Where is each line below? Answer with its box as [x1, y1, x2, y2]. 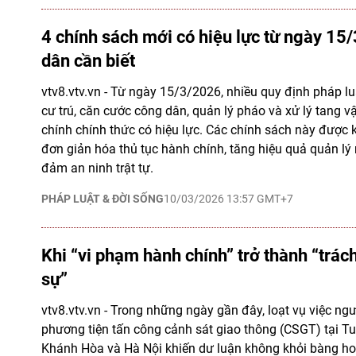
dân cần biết [41, 51, 135, 71]
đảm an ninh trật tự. [41, 161, 153, 176]
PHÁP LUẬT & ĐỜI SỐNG [41, 192, 164, 205]
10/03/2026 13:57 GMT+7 [164, 192, 293, 205]
